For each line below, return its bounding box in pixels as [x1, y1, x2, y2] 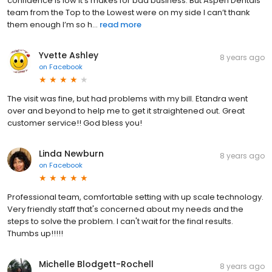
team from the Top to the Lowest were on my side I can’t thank [7, 6, 250, 18]
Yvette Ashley [39, 49, 98, 61]
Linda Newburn [39, 147, 104, 160]
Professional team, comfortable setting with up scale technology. [7, 191, 263, 203]
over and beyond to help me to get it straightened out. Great [7, 104, 245, 117]
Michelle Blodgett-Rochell [39, 257, 154, 270]
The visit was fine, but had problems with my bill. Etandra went [7, 92, 248, 104]
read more [100, 18, 141, 30]
